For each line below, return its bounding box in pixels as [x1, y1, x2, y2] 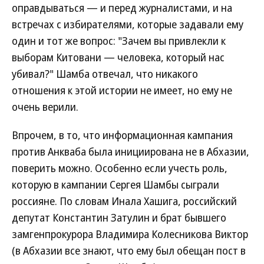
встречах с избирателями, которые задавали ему [12, 17, 243, 31]
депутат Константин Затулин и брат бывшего [12, 210, 226, 225]
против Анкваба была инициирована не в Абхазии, [12, 144, 249, 159]
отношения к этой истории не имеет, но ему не [12, 83, 232, 97]
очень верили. [12, 100, 78, 114]
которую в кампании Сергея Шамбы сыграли [12, 177, 219, 192]
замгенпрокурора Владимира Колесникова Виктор [12, 227, 248, 241]
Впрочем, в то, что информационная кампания [12, 128, 233, 142]
